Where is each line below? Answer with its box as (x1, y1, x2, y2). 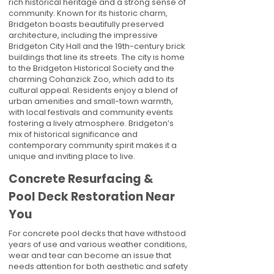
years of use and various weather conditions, (9, 239, 187, 250)
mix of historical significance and (9, 128, 138, 140)
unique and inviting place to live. (9, 150, 135, 162)
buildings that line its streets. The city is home (9, 51, 185, 63)
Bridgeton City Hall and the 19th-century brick (9, 40, 185, 52)
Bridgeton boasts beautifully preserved (9, 18, 164, 30)
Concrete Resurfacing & (9, 171, 154, 187)
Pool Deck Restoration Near (9, 188, 175, 205)
